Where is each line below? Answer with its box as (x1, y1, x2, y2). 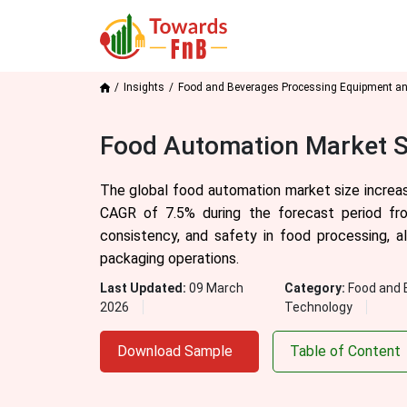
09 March (188, 281, 243, 295)
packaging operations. (99, 250, 239, 267)
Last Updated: (99, 281, 189, 295)
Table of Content (289, 342, 401, 360)
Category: (283, 281, 348, 295)
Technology (283, 300, 352, 314)
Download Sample (116, 342, 233, 360)
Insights (123, 81, 164, 94)
